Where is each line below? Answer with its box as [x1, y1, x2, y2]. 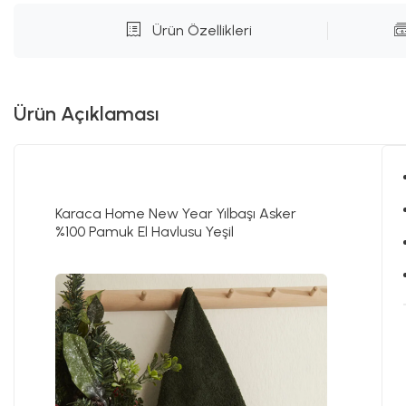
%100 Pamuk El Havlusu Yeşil [55, 223, 234, 240]
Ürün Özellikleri [151, 22, 252, 39]
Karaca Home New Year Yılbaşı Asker [55, 205, 296, 222]
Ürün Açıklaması [14, 101, 159, 126]
